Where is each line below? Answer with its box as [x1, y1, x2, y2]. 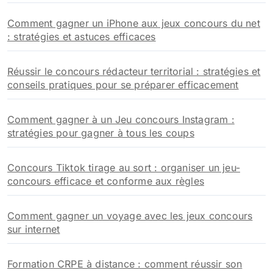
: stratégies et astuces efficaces [7, 30, 156, 43]
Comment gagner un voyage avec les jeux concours [7, 209, 253, 222]
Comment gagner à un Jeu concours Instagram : [7, 113, 235, 126]
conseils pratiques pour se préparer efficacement [7, 78, 239, 91]
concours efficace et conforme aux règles [7, 174, 205, 187]
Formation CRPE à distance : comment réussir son [7, 257, 243, 270]
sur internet [7, 222, 60, 235]
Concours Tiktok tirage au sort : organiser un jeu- [7, 161, 241, 174]
